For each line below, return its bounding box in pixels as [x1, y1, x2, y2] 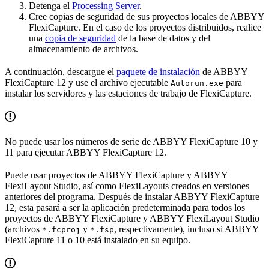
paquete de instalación [116, 66, 200, 77]
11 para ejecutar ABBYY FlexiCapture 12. [5, 147, 166, 157]
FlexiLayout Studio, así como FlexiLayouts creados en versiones [5, 180, 249, 191]
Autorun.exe [171, 78, 223, 88]
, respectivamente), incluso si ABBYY [114, 223, 259, 234]
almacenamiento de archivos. [29, 43, 138, 54]
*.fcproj [42, 225, 80, 234]
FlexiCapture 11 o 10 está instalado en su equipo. [5, 234, 190, 245]
